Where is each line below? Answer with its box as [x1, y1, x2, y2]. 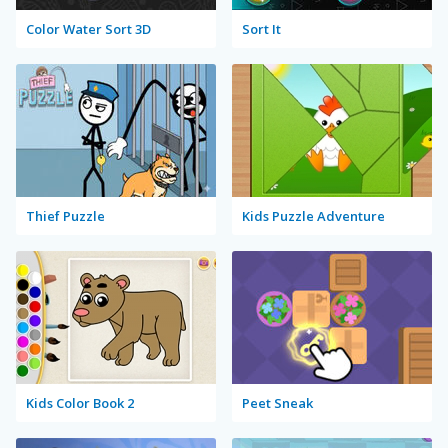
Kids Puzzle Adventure [242, 206, 385, 225]
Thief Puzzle [26, 206, 105, 225]
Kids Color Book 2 [26, 393, 134, 412]
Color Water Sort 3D [26, 19, 151, 38]
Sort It [242, 19, 281, 38]
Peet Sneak [242, 393, 313, 412]
